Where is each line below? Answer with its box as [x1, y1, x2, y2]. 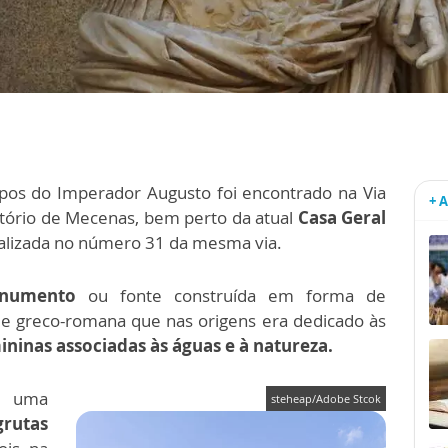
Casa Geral [297, 206, 386, 230]
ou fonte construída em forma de [87, 284, 387, 308]
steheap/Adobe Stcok [271, 391, 381, 407]
